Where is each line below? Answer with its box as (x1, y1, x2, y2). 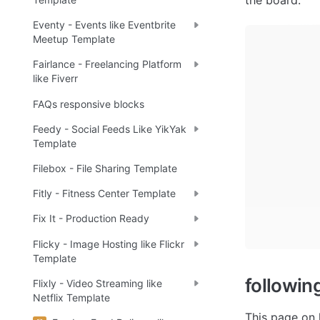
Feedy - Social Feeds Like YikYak (33, 122, 186, 135)
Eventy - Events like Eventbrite (33, 19, 176, 31)
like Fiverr (33, 72, 78, 85)
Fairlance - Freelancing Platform (33, 58, 181, 71)
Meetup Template (33, 33, 115, 46)
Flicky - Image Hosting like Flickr (33, 237, 184, 250)
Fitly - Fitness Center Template (33, 187, 176, 200)
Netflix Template (33, 291, 110, 304)
